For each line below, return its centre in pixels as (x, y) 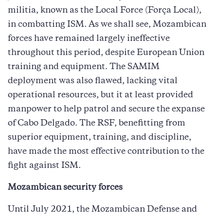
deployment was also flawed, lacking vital (93, 81)
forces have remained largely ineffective (89, 39)
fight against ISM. (44, 166)
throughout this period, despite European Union (106, 53)
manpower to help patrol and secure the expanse (106, 109)
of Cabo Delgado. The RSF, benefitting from (97, 123)
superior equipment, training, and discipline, (100, 137)
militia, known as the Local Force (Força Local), (105, 10)
